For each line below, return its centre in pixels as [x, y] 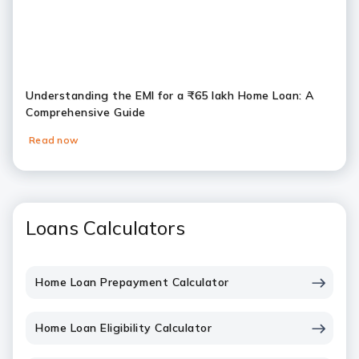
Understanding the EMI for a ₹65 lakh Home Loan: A [170, 95]
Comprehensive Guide [86, 112]
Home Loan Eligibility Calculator [123, 328]
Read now [54, 140]
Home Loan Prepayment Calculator [132, 282]
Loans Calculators [105, 228]
